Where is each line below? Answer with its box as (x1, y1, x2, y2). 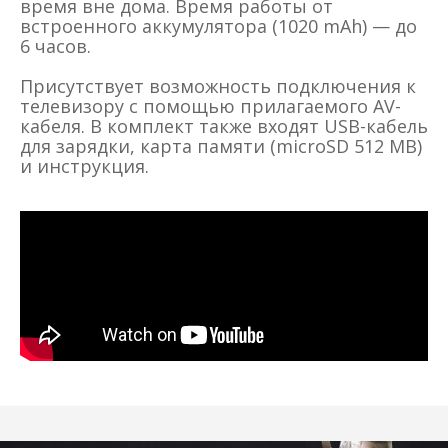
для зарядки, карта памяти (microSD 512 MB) (20, 134, 422, 159)
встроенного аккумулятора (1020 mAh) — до (20, 14, 417, 39)
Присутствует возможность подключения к (20, 74, 416, 99)
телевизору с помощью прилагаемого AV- (20, 94, 401, 119)
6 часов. (20, 34, 91, 59)
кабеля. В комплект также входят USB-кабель (20, 114, 428, 139)
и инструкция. (20, 154, 149, 179)
